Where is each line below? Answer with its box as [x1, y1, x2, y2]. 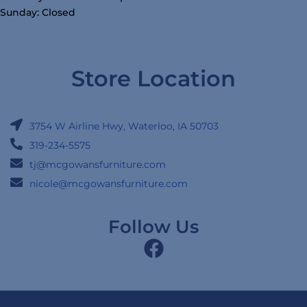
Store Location [71, 65, 236, 93]
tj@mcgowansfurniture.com [29, 158, 166, 171]
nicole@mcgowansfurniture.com [29, 177, 188, 190]
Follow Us [108, 215, 199, 238]
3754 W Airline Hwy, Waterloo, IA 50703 [29, 119, 219, 132]
